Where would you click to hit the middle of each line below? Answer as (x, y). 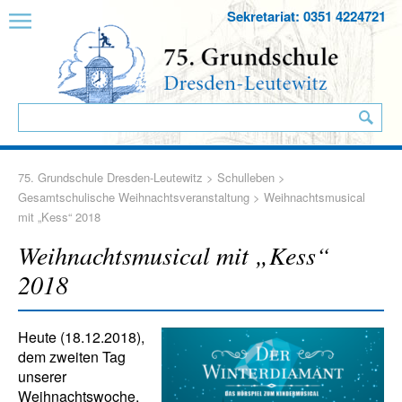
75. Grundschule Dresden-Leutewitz (110, 177)
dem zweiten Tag (72, 357)
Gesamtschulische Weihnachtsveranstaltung (134, 197)
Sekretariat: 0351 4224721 (306, 16)
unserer (42, 376)
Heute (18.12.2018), (81, 337)
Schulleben (246, 177)
